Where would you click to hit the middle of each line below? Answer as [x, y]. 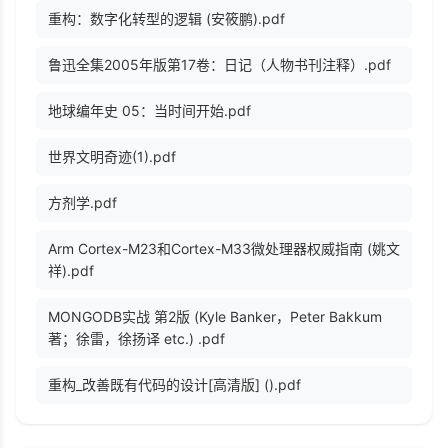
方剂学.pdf [82, 203]
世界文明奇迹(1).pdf [112, 157]
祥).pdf [71, 271]
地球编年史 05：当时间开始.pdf [149, 111]
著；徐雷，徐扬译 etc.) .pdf [136, 339]
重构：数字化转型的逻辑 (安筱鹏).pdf [166, 19]
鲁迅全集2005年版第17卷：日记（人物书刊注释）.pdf [219, 65]
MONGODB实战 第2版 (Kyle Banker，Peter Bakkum [215, 317]
